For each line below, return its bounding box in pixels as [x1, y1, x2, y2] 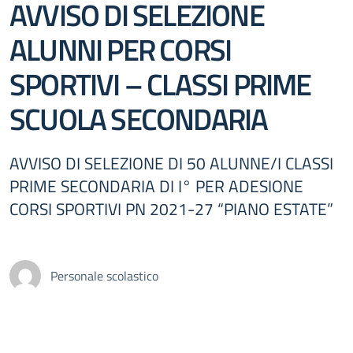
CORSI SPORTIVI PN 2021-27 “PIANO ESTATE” [9, 196, 333, 221]
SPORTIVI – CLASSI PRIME [9, 61, 311, 107]
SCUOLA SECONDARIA [9, 95, 268, 142]
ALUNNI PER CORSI [9, 26, 232, 72]
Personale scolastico [50, 266, 158, 285]
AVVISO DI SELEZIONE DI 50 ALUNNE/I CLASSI [9, 150, 333, 176]
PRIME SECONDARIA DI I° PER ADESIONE [9, 173, 303, 199]
